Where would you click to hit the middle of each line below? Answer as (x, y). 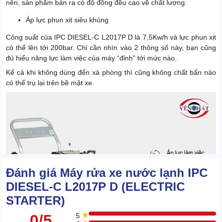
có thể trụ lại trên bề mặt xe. (50, 83)
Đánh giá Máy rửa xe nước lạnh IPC (107, 173)
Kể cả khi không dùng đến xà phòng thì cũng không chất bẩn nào (111, 73)
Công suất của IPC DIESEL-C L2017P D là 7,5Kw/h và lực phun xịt (111, 37)
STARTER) (35, 201)
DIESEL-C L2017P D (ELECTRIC (95, 187)
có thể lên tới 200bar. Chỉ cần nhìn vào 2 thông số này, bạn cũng (111, 48)
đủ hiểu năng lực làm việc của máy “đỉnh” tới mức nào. (91, 58)
